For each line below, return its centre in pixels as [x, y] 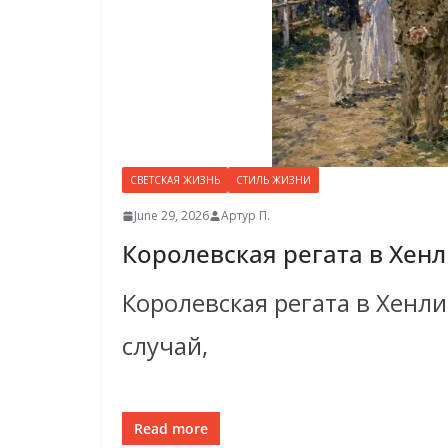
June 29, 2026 [171, 215]
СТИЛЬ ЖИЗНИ [273, 180]
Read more [171, 428]
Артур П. [245, 215]
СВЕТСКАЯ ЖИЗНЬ [175, 180]
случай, [165, 345]
